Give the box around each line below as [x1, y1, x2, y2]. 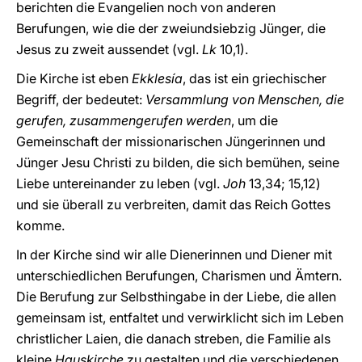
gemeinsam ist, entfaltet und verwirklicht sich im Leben [16, 309, 343, 326]
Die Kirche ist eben [16, 70, 132, 86]
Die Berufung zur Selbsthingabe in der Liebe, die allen [16, 288, 336, 305]
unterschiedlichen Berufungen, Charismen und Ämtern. [16, 267, 342, 284]
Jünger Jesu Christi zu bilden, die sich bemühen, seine [16, 154, 339, 170]
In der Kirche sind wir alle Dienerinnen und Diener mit [16, 246, 332, 263]
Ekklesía [132, 70, 183, 86]
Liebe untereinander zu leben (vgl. [16, 175, 223, 192]
